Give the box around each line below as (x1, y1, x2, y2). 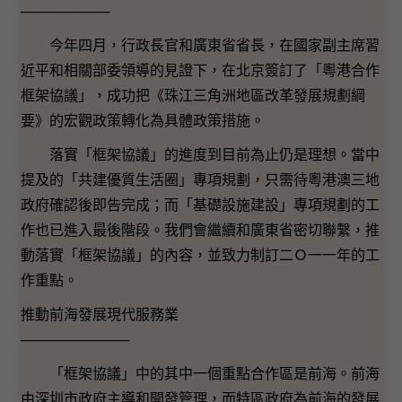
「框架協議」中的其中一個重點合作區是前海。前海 (21, 366, 380, 382)
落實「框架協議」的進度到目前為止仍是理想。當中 (21, 147, 380, 163)
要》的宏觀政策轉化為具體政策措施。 (21, 113, 265, 129)
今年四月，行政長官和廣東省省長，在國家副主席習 (21, 38, 380, 54)
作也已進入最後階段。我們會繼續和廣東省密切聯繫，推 (21, 223, 380, 239)
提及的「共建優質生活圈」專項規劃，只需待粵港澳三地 (21, 172, 380, 188)
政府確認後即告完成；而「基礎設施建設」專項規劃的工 (21, 197, 380, 214)
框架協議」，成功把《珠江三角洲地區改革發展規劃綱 (21, 88, 365, 104)
